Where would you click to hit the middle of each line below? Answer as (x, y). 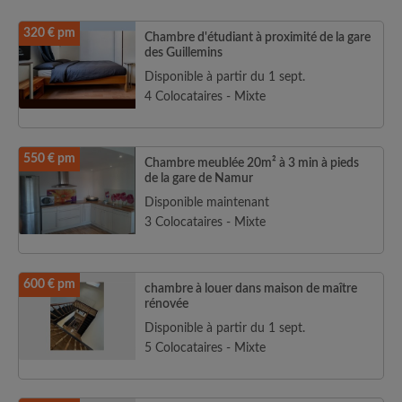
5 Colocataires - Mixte (205, 348)
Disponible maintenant (207, 203)
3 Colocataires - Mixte (205, 223)
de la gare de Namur (199, 179)
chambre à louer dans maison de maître (251, 289)
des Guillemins (184, 53)
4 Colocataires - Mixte (205, 97)
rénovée (166, 304)
